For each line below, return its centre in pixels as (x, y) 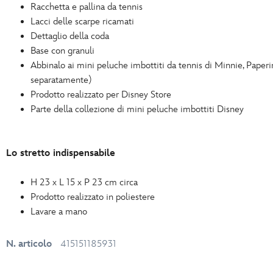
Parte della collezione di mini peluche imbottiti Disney (137, 109)
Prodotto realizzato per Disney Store (101, 95)
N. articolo (29, 244)
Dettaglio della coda (70, 36)
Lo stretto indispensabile (61, 153)
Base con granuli (62, 51)
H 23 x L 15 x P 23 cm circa (84, 183)
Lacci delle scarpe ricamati (82, 22)
